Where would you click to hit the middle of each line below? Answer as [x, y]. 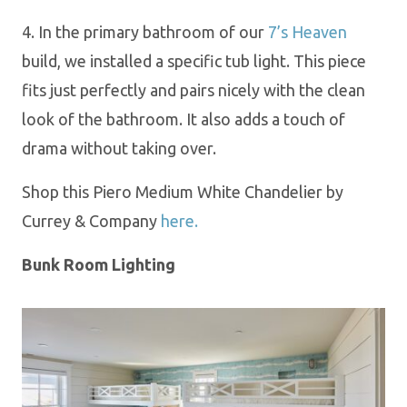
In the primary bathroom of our [153, 31]
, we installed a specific [139, 60]
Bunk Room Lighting [99, 264]
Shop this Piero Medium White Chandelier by [183, 191]
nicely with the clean [290, 89]
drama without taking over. [121, 148]
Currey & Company [91, 220]
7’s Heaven [308, 31]
